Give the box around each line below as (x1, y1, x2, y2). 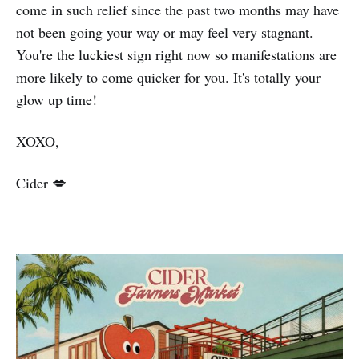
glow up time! (16, 90, 97, 110)
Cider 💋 (16, 173, 67, 193)
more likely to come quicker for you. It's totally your (16, 67, 321, 87)
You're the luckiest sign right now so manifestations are (16, 45, 337, 65)
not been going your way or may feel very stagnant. (16, 22, 313, 42)
